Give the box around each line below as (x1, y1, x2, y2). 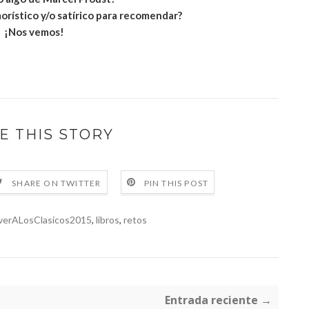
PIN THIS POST (143, 177, 209, 188)
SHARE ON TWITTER (12, 177, 101, 188)
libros (96, 214, 119, 226)
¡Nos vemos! (3, 26, 64, 39)
